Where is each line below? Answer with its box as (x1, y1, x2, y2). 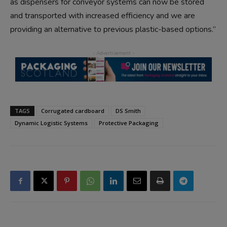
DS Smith (116, 107, 141, 115)
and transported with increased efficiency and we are (10, 10, 195, 21)
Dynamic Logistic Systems (15, 119, 88, 127)
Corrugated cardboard (41, 107, 104, 115)
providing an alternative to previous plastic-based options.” (10, 23, 216, 35)
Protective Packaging (99, 119, 159, 127)
